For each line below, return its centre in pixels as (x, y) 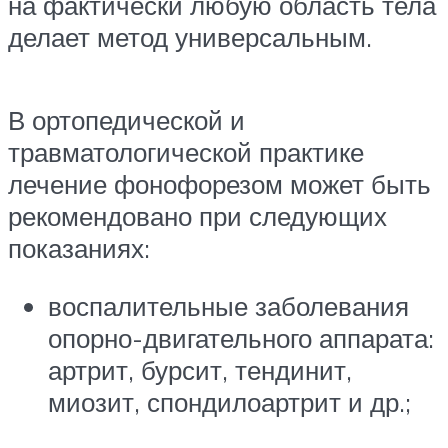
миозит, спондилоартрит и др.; (229, 401)
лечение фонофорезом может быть (219, 184)
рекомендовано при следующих (197, 216)
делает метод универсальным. (190, 36)
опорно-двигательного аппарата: (241, 337)
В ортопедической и (126, 120)
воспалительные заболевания (228, 305)
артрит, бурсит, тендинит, (200, 369)
